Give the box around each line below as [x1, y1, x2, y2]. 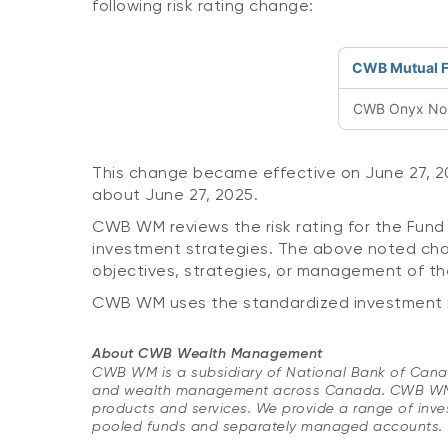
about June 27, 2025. [92, 185, 258, 204]
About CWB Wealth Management [92, 345, 323, 362]
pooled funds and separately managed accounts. [92, 418, 443, 434]
